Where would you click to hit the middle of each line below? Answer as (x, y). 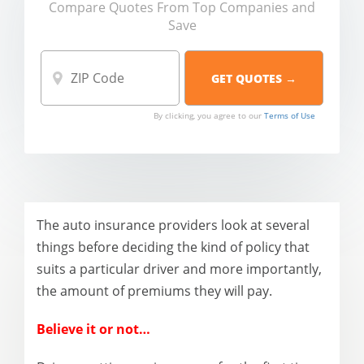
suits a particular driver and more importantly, (179, 269)
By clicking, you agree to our (209, 115)
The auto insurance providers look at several (173, 225)
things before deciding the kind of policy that (173, 247)
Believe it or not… (93, 329)
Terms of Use (290, 115)
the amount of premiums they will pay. (154, 291)
